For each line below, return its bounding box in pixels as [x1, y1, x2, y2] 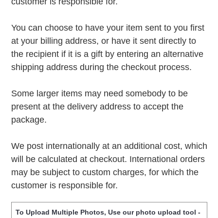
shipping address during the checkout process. [11, 62, 192, 73]
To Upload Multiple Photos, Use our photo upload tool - [15, 208, 200, 217]
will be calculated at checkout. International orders [11, 154, 205, 164]
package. [11, 115, 47, 125]
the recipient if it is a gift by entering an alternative [11, 49, 203, 59]
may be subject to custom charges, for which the [11, 167, 199, 178]
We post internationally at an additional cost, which [11, 141, 207, 151]
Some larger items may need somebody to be [11, 89, 188, 99]
